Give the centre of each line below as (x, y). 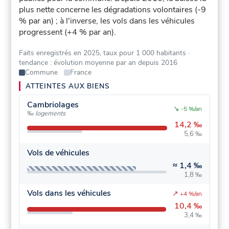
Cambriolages (53, 105)
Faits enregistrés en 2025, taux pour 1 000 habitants (103, 53)
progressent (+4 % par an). (68, 32)
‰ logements (46, 113)
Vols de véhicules (58, 153)
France (81, 73)
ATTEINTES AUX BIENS (68, 86)
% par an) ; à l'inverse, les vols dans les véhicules (107, 21)
